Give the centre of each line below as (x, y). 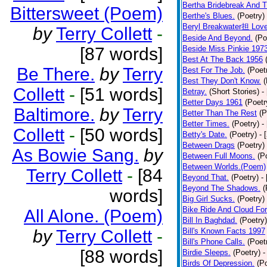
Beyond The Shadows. (221, 188)
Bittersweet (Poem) (86, 13)
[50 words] (119, 135)
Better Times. (206, 124)
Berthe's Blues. (209, 16)
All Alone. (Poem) (93, 216)
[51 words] (119, 94)
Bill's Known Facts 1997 (224, 231)
